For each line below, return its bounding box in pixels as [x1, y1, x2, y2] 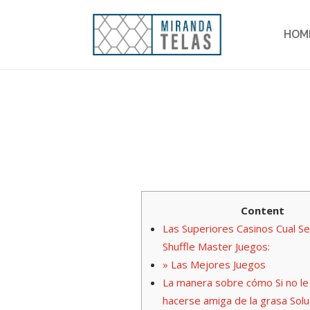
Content [240, 203, 284, 218]
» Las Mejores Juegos [163, 257, 266, 272]
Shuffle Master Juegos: [163, 239, 271, 254]
